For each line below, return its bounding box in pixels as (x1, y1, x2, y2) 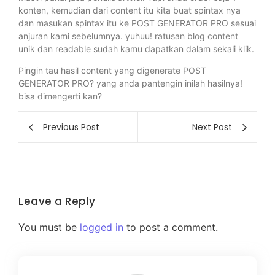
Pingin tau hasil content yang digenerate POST (18, 65, 206, 76)
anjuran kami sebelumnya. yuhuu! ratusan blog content (18, 30, 238, 41)
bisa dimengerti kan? (18, 91, 102, 102)
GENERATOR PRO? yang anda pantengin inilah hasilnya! (18, 78, 242, 89)
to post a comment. (123, 221, 218, 234)
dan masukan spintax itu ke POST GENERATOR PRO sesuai (18, 17, 256, 28)
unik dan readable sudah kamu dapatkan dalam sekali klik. (18, 43, 254, 54)
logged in (80, 221, 123, 234)
